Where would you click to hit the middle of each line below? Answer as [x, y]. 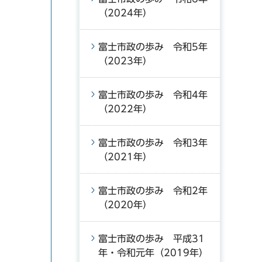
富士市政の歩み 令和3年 [153, 143]
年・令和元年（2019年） [153, 253]
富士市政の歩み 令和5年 [153, 47]
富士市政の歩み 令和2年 [153, 191]
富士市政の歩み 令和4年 [153, 95]
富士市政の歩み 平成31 [151, 239]
